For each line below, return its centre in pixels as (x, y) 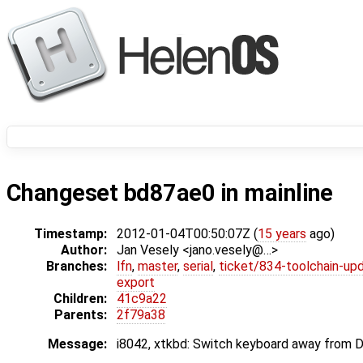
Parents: (81, 315)
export (136, 283)
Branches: (77, 267)
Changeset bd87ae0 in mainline (170, 193)
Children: (80, 299)
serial (198, 267)
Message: (77, 344)
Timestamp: (70, 234)
